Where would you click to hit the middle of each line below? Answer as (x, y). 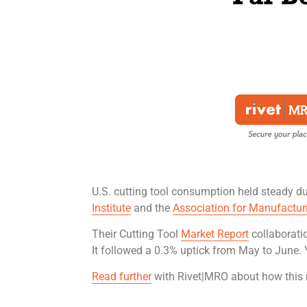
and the (152, 208)
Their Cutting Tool (137, 234)
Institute (112, 208)
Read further (122, 277)
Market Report (215, 234)
